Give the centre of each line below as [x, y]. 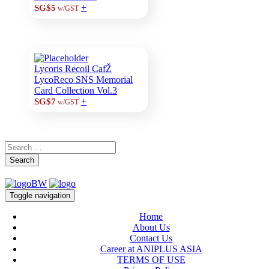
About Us [151, 227]
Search [22, 160]
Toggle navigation [40, 195]
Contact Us [151, 238]
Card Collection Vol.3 [75, 91]
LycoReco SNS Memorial [83, 80]
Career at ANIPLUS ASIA [151, 249]
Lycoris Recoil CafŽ [73, 69]
